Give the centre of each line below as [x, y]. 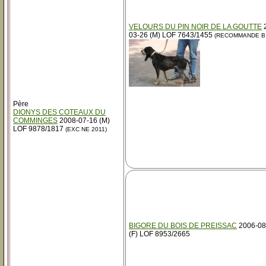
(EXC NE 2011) [85, 129]
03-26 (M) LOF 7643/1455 [171, 35]
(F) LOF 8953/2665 [159, 234]
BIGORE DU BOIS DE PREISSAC [183, 226]
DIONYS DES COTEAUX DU [59, 112]
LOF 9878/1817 [38, 129]
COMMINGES [35, 121]
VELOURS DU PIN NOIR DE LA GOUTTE [195, 27]
